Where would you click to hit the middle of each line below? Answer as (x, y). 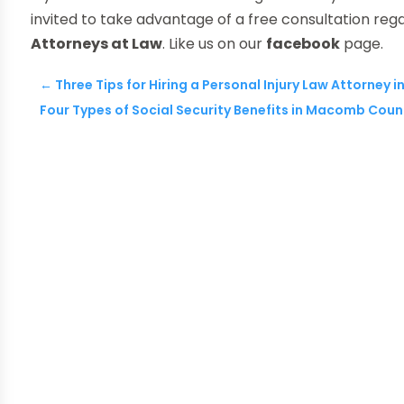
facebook (303, 44)
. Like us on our (215, 44)
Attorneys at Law (97, 44)
